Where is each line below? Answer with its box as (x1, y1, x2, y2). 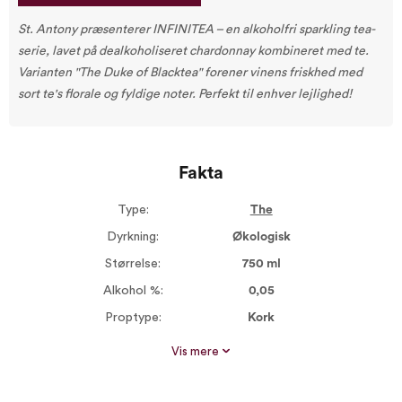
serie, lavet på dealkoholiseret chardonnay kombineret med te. (18, 45, 369, 57)
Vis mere (171, 345, 222, 358)
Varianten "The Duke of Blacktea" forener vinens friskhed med (18, 66, 363, 79)
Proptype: (104, 311, 162, 324)
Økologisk (232, 231, 291, 243)
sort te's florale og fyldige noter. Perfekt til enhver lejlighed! (18, 88, 352, 100)
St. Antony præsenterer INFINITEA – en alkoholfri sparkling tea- (18, 23, 375, 36)
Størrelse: (105, 258, 162, 270)
